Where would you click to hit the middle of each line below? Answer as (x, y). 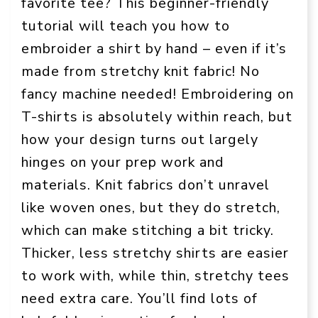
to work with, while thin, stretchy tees (155, 275)
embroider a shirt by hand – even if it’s (154, 48)
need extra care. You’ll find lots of (139, 298)
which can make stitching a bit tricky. (148, 230)
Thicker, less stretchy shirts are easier (155, 253)
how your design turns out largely (140, 139)
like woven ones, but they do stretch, (151, 207)
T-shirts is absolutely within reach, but (157, 116)
